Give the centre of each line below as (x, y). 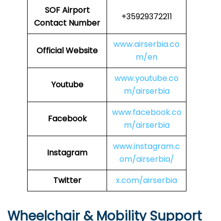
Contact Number (67, 23)
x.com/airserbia (147, 181)
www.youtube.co (147, 78)
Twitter (67, 181)
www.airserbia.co (147, 44)
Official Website (67, 51)
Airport (76, 10)
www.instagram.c (147, 147)
